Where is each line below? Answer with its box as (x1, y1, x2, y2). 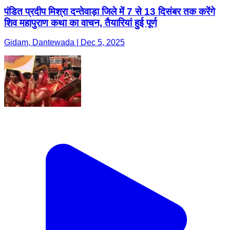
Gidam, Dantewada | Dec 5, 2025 (4, 38, 125, 47)
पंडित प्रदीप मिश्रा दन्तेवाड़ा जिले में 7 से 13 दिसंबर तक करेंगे (4, 6, 215, 17)
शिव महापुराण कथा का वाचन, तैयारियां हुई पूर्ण (4, 17, 157, 28)
